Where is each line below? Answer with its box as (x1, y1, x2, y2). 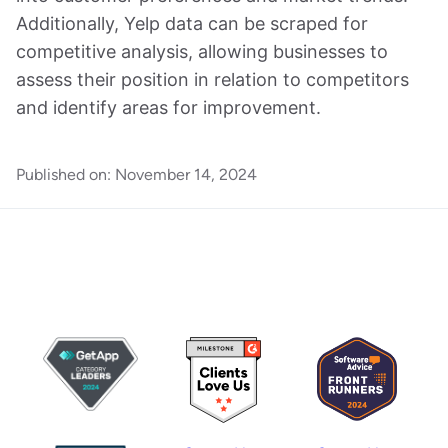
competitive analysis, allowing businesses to (16, 40, 388, 62)
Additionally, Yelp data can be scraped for (16, 12, 368, 34)
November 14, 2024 (115, 164, 257, 184)
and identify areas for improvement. (16, 96, 321, 118)
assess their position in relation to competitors (16, 68, 409, 90)
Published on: (16, 164, 111, 184)
